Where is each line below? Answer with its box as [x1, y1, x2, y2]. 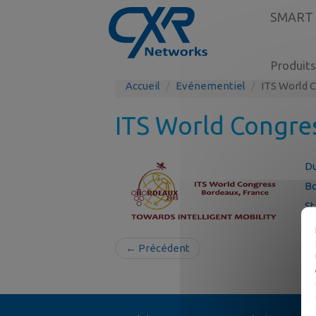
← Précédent [125, 241, 190, 254]
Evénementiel [175, 80, 245, 92]
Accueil [125, 80, 160, 92]
